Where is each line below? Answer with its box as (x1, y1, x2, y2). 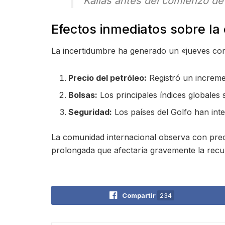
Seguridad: (68, 107, 113, 117)
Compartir (122, 191, 156, 199)
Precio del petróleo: (68, 73, 147, 83)
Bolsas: (68, 90, 98, 100)
